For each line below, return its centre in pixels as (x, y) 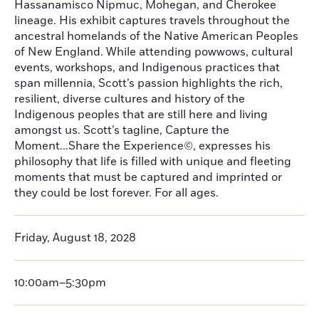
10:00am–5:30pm (60, 283)
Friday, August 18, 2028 (75, 238)
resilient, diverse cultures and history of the (130, 99)
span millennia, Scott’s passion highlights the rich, (148, 83)
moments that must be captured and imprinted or (148, 177)
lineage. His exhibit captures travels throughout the (152, 21)
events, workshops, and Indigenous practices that (147, 68)
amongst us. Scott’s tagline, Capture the (122, 130)
